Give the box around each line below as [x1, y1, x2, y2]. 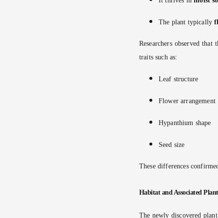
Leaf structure [159, 75, 199, 83]
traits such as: [139, 54, 178, 61]
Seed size [159, 141, 185, 148]
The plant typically [159, 18, 215, 26]
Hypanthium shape [159, 119, 211, 127]
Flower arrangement [159, 97, 216, 105]
